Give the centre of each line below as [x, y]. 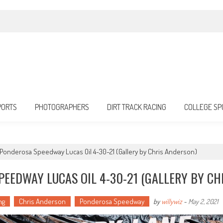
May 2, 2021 [203, 201]
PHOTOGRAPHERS [62, 107]
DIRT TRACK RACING [137, 107]
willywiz [172, 201]
